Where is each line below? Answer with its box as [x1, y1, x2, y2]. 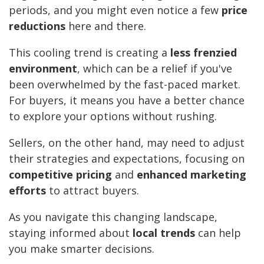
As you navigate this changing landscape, [9, 210, 217, 225]
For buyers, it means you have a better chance [9, 93, 245, 108]
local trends [133, 226, 195, 240]
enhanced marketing [137, 167, 246, 182]
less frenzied [170, 45, 237, 60]
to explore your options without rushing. [9, 109, 217, 124]
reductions [9, 19, 65, 34]
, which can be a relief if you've [77, 61, 232, 76]
